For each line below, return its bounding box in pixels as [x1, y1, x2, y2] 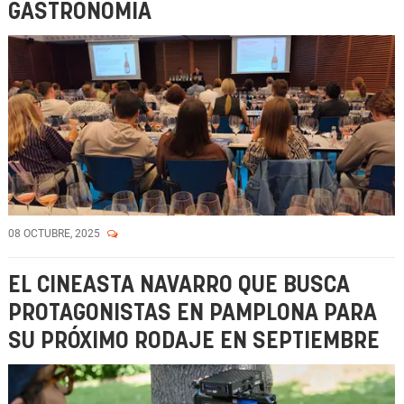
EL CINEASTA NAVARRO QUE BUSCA [8, 274, 350, 297]
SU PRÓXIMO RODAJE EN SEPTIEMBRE [8, 330, 380, 353]
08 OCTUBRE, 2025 [8, 227, 103, 240]
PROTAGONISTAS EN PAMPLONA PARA [8, 302, 377, 325]
